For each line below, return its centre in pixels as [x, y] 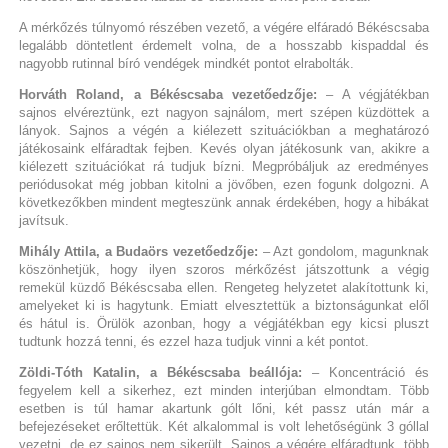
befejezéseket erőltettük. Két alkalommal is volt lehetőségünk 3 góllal [224, 426]
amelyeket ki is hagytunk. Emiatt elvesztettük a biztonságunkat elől [224, 305]
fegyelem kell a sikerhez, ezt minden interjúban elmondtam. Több [224, 390]
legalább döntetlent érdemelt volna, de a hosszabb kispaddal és [224, 45]
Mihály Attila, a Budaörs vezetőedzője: [138, 251]
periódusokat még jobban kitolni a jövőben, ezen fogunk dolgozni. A [224, 184]
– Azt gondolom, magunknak [344, 251]
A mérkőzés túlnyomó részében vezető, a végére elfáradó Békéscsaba [224, 27]
